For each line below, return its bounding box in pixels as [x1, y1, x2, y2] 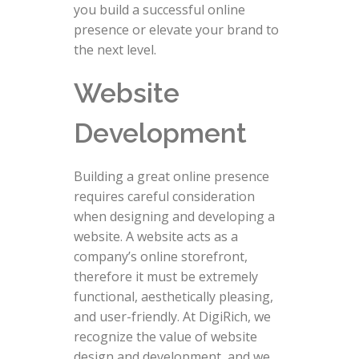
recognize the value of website [73, 327, 257, 345]
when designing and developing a [73, 207, 275, 225]
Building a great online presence [73, 167, 269, 185]
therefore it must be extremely [73, 267, 258, 285]
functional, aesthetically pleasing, [73, 287, 273, 305]
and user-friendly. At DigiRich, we [73, 307, 271, 325]
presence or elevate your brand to [73, 20, 279, 38]
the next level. [73, 40, 156, 58]
